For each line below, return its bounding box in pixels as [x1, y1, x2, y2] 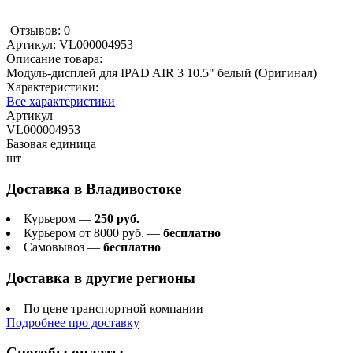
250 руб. [95, 212, 139, 226]
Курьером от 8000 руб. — [24, 226, 163, 240]
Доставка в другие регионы [6, 269, 195, 287]
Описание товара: [6, 51, 102, 65]
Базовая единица [6, 136, 96, 150]
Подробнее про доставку [6, 315, 139, 329]
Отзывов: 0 [10, 23, 70, 37]
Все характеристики [6, 94, 115, 108]
